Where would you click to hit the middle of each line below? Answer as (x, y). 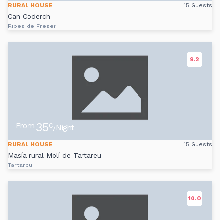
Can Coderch (29, 16)
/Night (63, 127)
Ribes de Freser (32, 26)
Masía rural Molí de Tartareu (55, 155)
